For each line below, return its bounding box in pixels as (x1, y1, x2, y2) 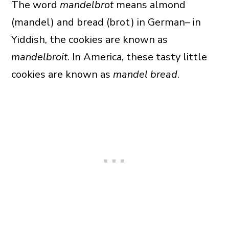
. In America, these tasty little (67, 50, 207, 64)
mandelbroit (11, 50, 67, 64)
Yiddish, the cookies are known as (11, 32, 168, 47)
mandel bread (112, 67, 177, 81)
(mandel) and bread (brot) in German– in (11, 15, 201, 29)
